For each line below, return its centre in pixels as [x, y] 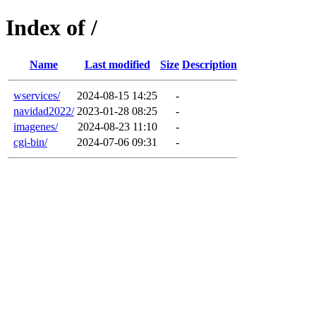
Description [209, 64]
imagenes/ [36, 126]
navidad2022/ [44, 111]
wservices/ [37, 95]
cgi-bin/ [30, 142]
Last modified [117, 64]
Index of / [51, 28]
